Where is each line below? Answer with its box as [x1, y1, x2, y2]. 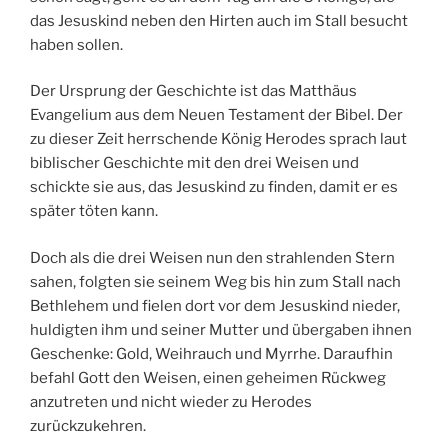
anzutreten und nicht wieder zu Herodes [30, 392, 312, 411]
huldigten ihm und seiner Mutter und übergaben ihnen [30, 320, 412, 339]
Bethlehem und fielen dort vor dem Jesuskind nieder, [30, 296, 400, 315]
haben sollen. [30, 35, 123, 54]
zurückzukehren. [30, 416, 146, 435]
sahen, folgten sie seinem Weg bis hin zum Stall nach [30, 272, 401, 291]
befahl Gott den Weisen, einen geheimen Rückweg [30, 368, 386, 387]
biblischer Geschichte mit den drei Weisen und [30, 154, 359, 173]
